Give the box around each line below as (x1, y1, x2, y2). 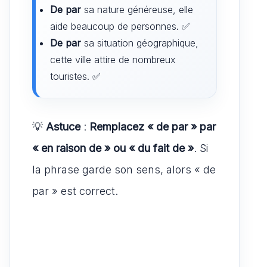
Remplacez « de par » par (89, 120, 216, 133)
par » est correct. (32, 184, 118, 197)
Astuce (46, 120, 80, 133)
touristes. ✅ (50, 70, 101, 82)
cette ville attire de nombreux (50, 53, 176, 66)
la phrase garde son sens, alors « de (32, 163, 216, 176)
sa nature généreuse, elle (81, 3, 193, 15)
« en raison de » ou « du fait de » (32, 141, 194, 154)
